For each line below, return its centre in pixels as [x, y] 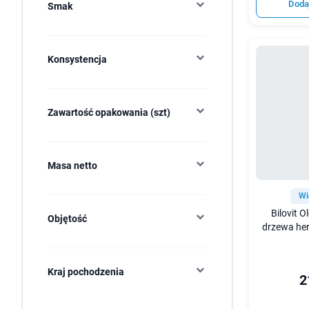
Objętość [67, 219]
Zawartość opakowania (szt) [109, 112]
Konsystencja [77, 59]
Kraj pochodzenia [86, 272]
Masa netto [72, 166]
